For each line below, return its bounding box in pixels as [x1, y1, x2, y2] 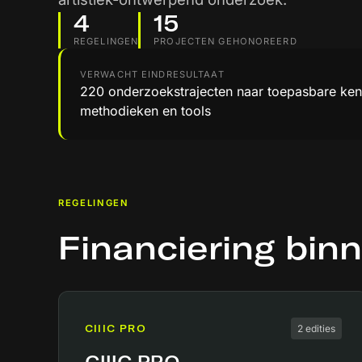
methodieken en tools [80, 103, 211, 119]
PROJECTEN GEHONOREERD [154, 36, 297, 47]
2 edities [297, 322, 335, 335]
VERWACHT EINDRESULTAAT [80, 69, 225, 80]
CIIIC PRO [85, 322, 146, 335]
